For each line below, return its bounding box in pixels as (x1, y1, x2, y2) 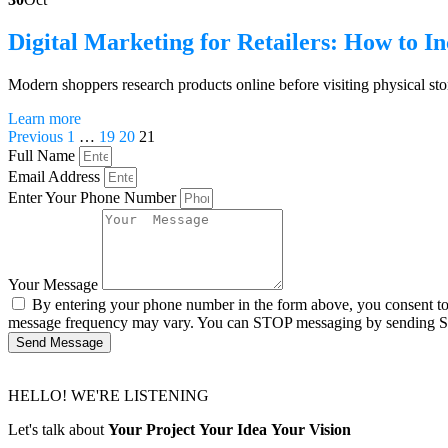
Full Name (8, 146, 79, 164)
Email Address (8, 167, 104, 185)
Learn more (8, 109, 81, 127)
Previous (8, 127, 63, 145)
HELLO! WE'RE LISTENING (8, 386, 209, 404)
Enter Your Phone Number (8, 188, 180, 206)
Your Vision (271, 420, 351, 438)
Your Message (8, 275, 102, 293)
